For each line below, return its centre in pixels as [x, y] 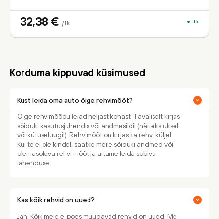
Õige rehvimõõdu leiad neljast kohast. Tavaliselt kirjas [99, 116]
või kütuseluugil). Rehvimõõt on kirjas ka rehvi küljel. [95, 135]
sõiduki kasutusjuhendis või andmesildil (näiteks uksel [98, 126]
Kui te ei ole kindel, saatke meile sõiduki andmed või [95, 144]
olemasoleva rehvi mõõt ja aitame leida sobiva [87, 153]
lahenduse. [34, 163]
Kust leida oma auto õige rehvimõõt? [75, 100]
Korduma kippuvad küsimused [77, 73]
